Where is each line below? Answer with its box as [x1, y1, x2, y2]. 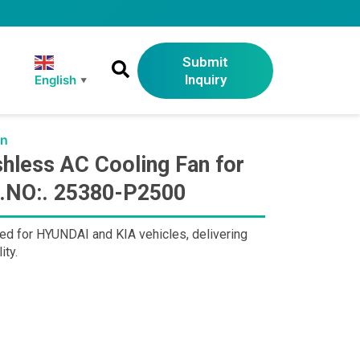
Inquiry [184, 72, 227, 88]
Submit [182, 54, 229, 71]
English [35, 72, 77, 88]
